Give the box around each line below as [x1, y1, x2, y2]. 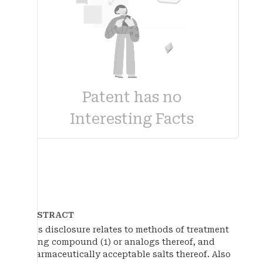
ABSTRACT [24, 210, 74, 220]
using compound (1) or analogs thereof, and [24, 237, 215, 247]
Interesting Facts [69, 110, 194, 128]
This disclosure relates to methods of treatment [24, 224, 229, 234]
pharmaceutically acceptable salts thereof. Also [24, 249, 231, 259]
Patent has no [82, 89, 181, 106]
